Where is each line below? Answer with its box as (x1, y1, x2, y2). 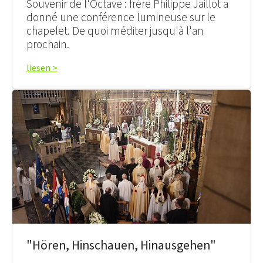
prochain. (26, 36, 69, 51)
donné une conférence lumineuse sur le (26, 9, 215, 24)
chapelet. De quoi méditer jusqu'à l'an (26, 23, 204, 38)
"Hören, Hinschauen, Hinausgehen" (26, 237, 216, 254)
